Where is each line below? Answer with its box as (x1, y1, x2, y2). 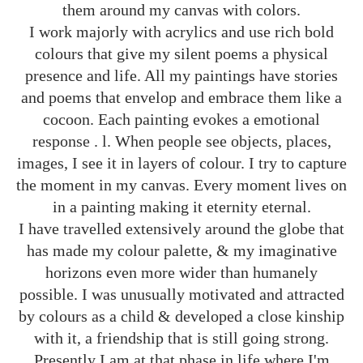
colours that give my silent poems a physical (35, 45, 328, 62)
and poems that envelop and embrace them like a (21, 88, 342, 106)
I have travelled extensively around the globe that (19, 220, 344, 237)
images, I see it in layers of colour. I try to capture (16, 154, 347, 172)
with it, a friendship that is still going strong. (34, 329, 329, 347)
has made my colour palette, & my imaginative (26, 241, 337, 259)
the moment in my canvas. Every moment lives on (16, 176, 347, 194)
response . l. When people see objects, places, (32, 132, 331, 150)
